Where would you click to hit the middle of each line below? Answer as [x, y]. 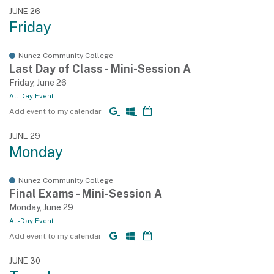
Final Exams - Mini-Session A [86, 194]
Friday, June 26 [38, 83]
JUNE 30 [25, 261]
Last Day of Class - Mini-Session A [100, 69]
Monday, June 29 [41, 207]
